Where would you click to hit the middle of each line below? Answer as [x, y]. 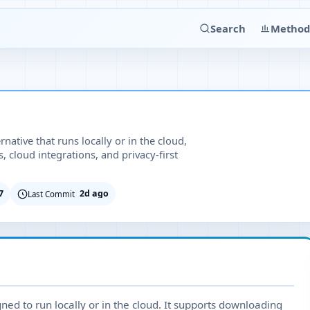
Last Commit [51, 194]
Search [228, 28]
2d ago [94, 193]
